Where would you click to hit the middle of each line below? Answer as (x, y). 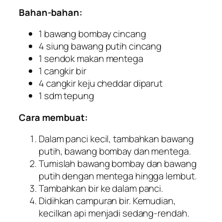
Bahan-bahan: (51, 12)
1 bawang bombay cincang (92, 34)
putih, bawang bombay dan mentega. (115, 151)
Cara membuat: (53, 117)
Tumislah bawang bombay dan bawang (118, 164)
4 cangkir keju (68, 83)
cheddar (114, 83)
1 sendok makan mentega (91, 59)
